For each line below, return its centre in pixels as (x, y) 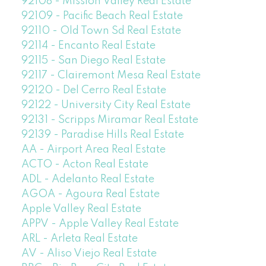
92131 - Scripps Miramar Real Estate (110, 120)
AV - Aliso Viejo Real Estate (89, 254)
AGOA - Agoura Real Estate (90, 194)
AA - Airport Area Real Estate (93, 150)
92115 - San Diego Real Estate (93, 61)
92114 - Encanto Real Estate (88, 46)
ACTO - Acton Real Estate (85, 165)
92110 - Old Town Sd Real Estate (101, 31)
